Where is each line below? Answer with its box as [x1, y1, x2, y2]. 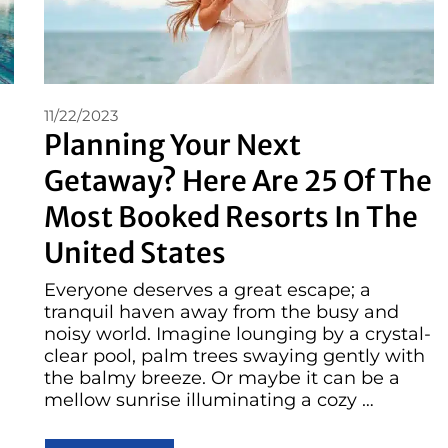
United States [44, 235, 226, 272]
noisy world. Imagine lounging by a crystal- [44, 322, 431, 345]
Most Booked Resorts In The [44, 199, 418, 236]
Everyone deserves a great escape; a [44, 278, 371, 301]
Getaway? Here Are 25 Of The [44, 163, 432, 200]
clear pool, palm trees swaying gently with [44, 344, 425, 367]
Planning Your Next [44, 127, 301, 164]
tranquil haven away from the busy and [44, 300, 399, 323]
